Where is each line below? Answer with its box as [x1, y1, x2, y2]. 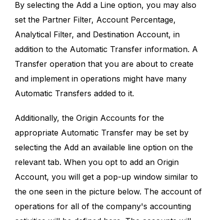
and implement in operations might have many [15, 73, 187, 83]
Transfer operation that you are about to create [15, 58, 193, 69]
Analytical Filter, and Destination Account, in [15, 29, 180, 39]
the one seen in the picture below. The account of [15, 186, 202, 196]
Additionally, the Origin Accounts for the [15, 112, 164, 123]
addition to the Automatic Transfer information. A [15, 44, 198, 54]
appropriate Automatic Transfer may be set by [15, 127, 189, 137]
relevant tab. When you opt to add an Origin [15, 157, 179, 167]
